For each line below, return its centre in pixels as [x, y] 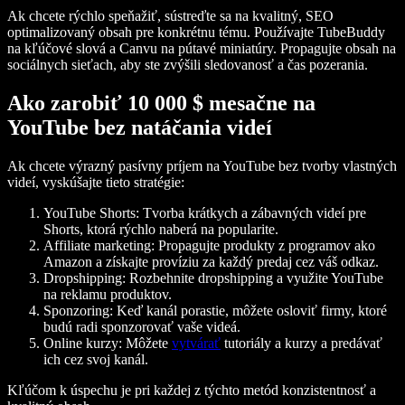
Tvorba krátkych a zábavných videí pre [253, 212]
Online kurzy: [83, 343]
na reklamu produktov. [108, 294]
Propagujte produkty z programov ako [265, 245]
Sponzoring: [78, 310]
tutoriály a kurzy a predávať [301, 343]
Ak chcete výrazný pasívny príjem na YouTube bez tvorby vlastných [202, 165]
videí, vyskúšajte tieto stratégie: [96, 182]
